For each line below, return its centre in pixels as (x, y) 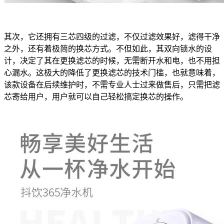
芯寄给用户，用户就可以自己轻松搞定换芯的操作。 (96, 96)
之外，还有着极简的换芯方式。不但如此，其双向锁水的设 (108, 48)
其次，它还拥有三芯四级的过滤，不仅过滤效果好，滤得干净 (112, 36)
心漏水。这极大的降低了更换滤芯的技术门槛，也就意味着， (112, 72)
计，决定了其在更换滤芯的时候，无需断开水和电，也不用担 (112, 60)
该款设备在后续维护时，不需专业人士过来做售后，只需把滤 (112, 84)
